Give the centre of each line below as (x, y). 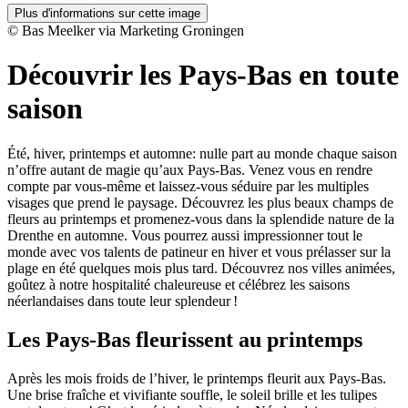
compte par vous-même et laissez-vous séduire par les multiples (188, 186)
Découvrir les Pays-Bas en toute (203, 75)
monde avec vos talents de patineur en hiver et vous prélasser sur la (199, 251)
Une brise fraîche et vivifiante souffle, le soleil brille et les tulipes (192, 394)
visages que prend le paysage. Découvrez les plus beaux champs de (200, 202)
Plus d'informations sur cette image (107, 13)
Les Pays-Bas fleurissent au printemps (185, 339)
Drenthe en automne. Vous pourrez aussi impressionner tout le (185, 235)
